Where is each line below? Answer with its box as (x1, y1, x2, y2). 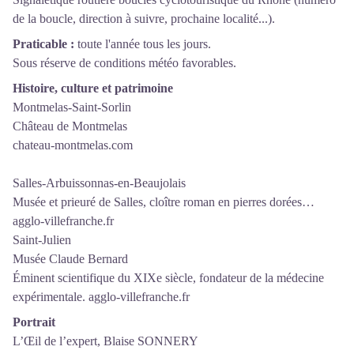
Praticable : (13, 37, 74, 51)
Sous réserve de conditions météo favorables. (13, 56, 236, 70)
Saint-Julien (13, 233, 71, 247)
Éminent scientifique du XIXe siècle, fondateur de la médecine (13, 271, 324, 285)
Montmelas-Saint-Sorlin (13, 100, 131, 115)
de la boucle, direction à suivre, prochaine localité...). (13, 12, 275, 26)
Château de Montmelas (13, 119, 127, 134)
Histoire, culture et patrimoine (13, 81, 173, 96)
